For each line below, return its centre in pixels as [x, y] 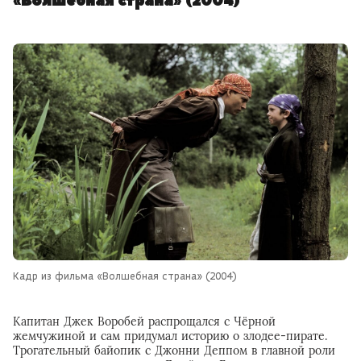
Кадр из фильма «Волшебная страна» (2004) [125, 275]
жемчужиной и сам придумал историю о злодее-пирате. [170, 336]
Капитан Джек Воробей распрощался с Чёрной [144, 321]
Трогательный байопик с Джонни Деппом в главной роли [174, 350]
